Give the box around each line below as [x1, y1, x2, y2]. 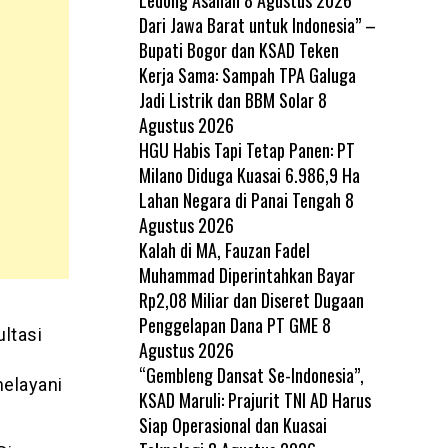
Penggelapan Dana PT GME [138, 311, 318, 338]
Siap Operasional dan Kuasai [138, 411, 327, 438]
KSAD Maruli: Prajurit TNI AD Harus [138, 386, 371, 413]
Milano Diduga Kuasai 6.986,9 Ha [138, 161, 360, 188]
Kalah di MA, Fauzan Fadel [138, 236, 310, 263]
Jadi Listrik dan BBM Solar [138, 86, 314, 113]
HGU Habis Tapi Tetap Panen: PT [138, 136, 355, 163]
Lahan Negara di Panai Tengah [138, 186, 341, 213]
